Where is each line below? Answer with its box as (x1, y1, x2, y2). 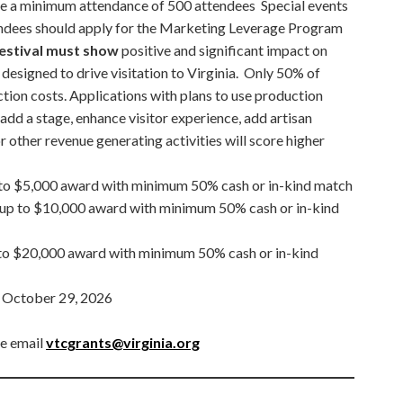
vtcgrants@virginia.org (46, 333, 200, 351)
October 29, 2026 (2, 288, 112, 306)
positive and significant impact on (119, 40, 327, 58)
